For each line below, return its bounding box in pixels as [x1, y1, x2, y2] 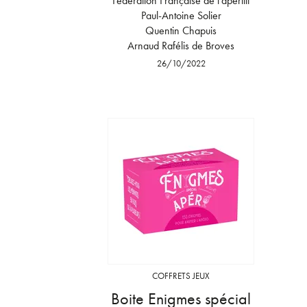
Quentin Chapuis [145, 23, 217, 38]
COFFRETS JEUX [152, 269, 210, 282]
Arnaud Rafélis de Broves [127, 38, 234, 53]
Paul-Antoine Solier [140, 8, 221, 23]
